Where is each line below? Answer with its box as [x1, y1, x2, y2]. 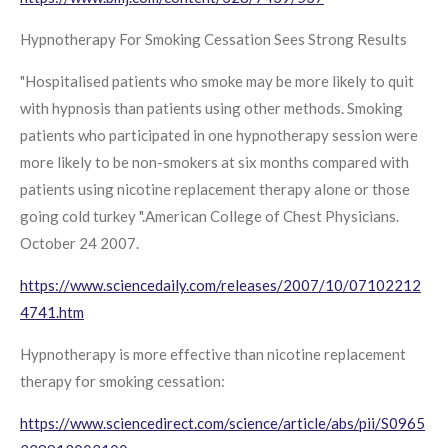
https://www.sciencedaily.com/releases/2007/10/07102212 [20, 276, 421, 294]
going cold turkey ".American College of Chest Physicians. [20, 207, 399, 225]
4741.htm [20, 303, 84, 321]
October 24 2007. [20, 234, 139, 252]
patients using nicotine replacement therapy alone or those [20, 180, 410, 198]
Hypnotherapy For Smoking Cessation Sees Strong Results [20, 30, 407, 48]
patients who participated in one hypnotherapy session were [20, 126, 418, 144]
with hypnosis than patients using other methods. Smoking [20, 99, 403, 117]
